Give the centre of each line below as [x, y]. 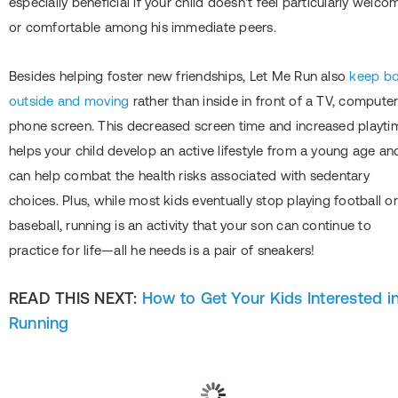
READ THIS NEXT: [76, 298]
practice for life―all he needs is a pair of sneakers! [162, 251]
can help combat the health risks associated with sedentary [189, 176]
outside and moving [69, 101]
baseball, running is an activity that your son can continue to [190, 226]
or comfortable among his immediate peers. [145, 28]
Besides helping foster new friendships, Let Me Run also [179, 76]
